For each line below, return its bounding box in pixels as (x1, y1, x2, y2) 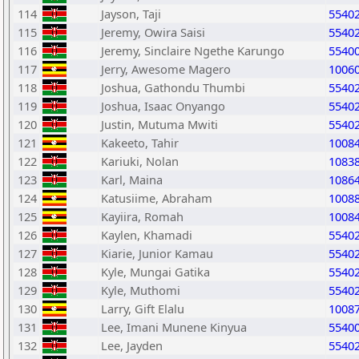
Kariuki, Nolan (101, 153, 179, 169)
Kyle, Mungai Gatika (101, 264, 210, 280)
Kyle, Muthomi (101, 282, 180, 298)
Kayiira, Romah (101, 208, 184, 224)
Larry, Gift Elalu (101, 301, 184, 317)
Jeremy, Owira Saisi (101, 24, 205, 40)
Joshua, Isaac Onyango (101, 98, 225, 114)
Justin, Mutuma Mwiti (101, 116, 218, 132)
